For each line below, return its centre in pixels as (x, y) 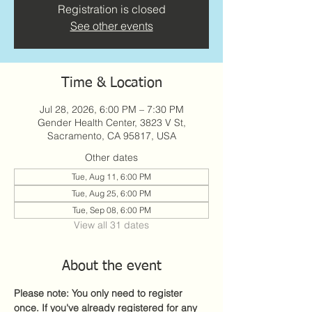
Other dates (111, 158)
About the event (111, 266)
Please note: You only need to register (100, 294)
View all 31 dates (111, 225)
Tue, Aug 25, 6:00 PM (111, 194)
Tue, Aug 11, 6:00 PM (111, 177)
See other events (111, 26)
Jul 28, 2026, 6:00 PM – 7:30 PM (111, 110)
